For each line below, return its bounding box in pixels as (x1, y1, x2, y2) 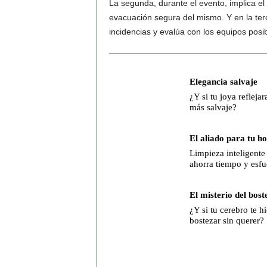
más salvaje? (189, 103, 237, 112)
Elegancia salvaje (189, 77, 257, 86)
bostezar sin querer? (189, 216, 264, 225)
